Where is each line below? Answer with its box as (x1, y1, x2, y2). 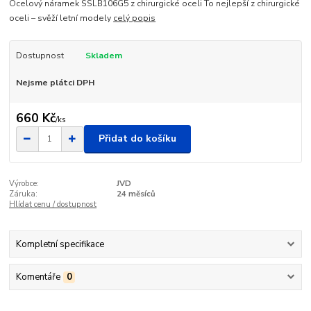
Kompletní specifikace (15, 238, 104, 251)
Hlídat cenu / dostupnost (9, 199, 97, 210)
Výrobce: (9, 178, 40, 189)
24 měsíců (116, 188, 155, 199)
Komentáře (15, 271, 60, 284)
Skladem (85, 49, 122, 61)
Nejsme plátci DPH (15, 77, 94, 89)
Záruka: (9, 188, 38, 199)
